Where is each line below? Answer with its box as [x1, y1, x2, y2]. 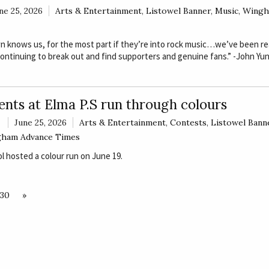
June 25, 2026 [14, 117, 67, 128]
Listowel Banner [145, 5, 211, 17]
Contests [169, 117, 207, 128]
